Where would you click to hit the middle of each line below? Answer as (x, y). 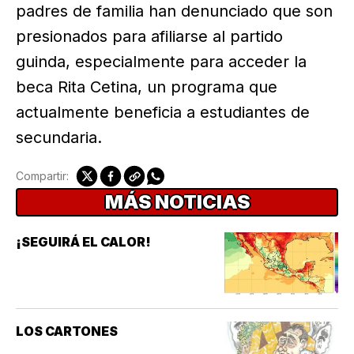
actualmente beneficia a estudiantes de (163, 113)
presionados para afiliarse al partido (149, 37)
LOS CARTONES (67, 331)
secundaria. (59, 138)
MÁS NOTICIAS (177, 202)
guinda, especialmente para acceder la (161, 62)
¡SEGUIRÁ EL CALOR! (83, 242)
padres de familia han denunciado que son (174, 11)
